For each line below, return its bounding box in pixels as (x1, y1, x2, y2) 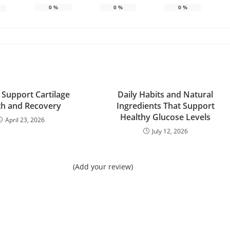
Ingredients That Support (116, 100, 215, 111)
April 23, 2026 (5, 115, 45, 124)
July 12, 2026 (151, 126, 188, 136)
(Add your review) (72, 161, 133, 171)
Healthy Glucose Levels (120, 111, 211, 123)
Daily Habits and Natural (118, 88, 214, 100)
